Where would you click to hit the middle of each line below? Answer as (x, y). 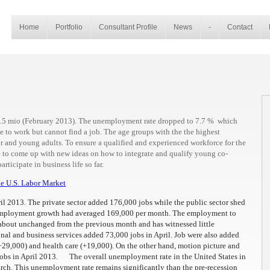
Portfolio (69, 27)
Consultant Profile (128, 27)
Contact (240, 27)
